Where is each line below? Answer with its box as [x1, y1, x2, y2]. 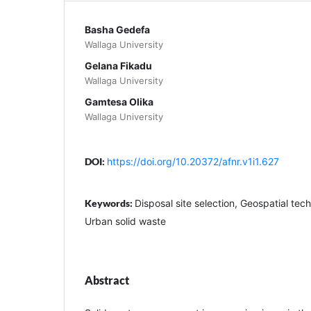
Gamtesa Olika [85, 95, 153, 108]
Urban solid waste [85, 215, 166, 227]
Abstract [85, 273, 129, 287]
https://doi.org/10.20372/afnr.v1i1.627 [107, 155, 279, 167]
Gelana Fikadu [85, 59, 152, 72]
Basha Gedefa [85, 23, 150, 35]
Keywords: [85, 196, 135, 209]
